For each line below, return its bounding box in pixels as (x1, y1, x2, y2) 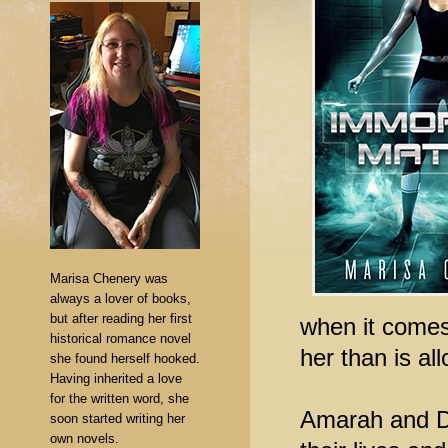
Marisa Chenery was (50, 271, 168, 286)
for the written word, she (50, 391, 189, 406)
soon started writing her (50, 411, 185, 426)
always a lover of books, (50, 291, 191, 306)
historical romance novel (50, 331, 191, 346)
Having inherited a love (50, 371, 182, 386)
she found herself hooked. (50, 351, 200, 366)
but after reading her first (50, 311, 192, 326)
